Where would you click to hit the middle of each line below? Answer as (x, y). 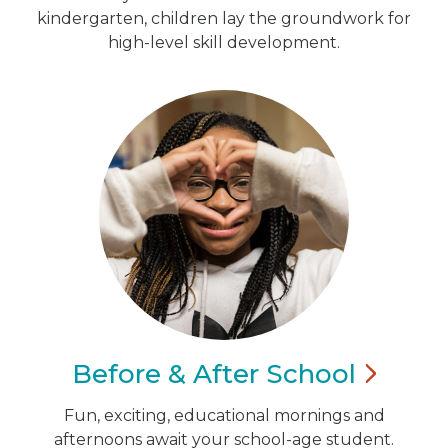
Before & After (168, 373)
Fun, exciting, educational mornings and (224, 415)
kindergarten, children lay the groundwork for (224, 18)
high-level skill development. (224, 42)
